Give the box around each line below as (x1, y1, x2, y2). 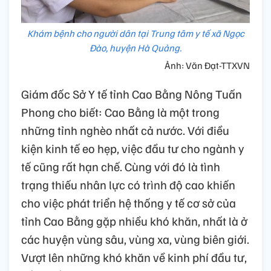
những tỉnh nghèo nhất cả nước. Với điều (21, 122, 229, 139)
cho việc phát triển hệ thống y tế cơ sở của (21, 195, 236, 211)
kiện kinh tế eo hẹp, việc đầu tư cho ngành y (21, 140, 244, 157)
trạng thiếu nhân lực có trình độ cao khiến (21, 177, 235, 193)
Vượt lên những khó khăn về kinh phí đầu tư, (21, 249, 247, 266)
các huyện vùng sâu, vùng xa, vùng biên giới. (21, 231, 249, 247)
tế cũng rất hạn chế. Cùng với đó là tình (21, 158, 220, 175)
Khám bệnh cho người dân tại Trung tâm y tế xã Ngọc (27, 27, 244, 40)
